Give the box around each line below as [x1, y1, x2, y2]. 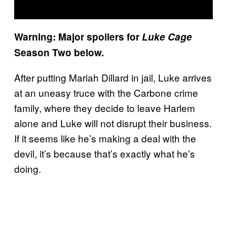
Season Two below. [14, 45, 104, 59]
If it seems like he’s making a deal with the [14, 131, 196, 145]
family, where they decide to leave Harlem [14, 100, 195, 115]
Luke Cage [142, 29, 192, 44]
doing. [14, 161, 41, 175]
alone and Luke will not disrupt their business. [14, 116, 212, 130]
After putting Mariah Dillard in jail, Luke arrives [14, 70, 212, 84]
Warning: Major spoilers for [14, 29, 142, 44]
